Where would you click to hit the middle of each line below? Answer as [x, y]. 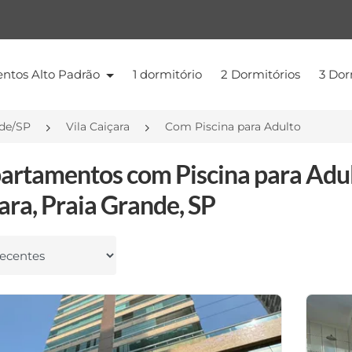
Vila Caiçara [98, 126]
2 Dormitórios [260, 74]
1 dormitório [167, 74]
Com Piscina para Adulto [233, 126]
